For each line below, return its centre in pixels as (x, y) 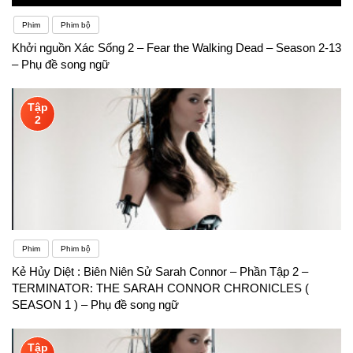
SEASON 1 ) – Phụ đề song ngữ (95, 304)
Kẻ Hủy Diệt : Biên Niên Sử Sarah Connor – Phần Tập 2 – (160, 271)
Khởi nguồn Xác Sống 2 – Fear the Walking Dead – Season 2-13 (176, 47)
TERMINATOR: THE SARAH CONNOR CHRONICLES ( (160, 288)
